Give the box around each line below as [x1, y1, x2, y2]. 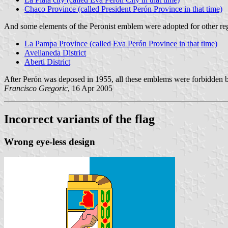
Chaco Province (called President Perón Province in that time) [24, 4, 222, 13]
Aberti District [24, 57, 70, 66]
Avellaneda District [24, 48, 86, 57]
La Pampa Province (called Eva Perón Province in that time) [24, 39, 217, 48]
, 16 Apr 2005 [68, 83, 112, 93]
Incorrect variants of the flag [4, 112, 155, 126]
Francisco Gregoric [4, 83, 68, 93]
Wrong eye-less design [4, 136, 95, 147]
